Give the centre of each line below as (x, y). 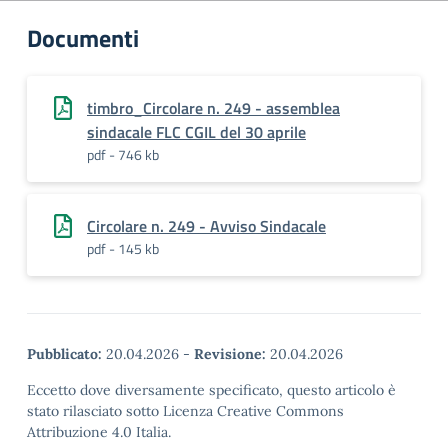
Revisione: (230, 354)
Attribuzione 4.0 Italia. (99, 432)
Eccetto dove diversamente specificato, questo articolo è (211, 390)
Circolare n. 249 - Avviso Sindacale (206, 226)
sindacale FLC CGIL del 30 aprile (196, 132)
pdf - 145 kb (123, 248)
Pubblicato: (64, 354)
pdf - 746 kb (123, 154)
